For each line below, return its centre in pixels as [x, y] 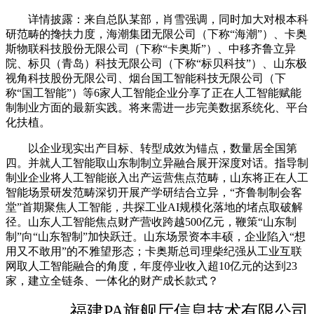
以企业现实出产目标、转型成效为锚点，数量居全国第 [151, 149]
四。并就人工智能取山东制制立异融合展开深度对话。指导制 [157, 163]
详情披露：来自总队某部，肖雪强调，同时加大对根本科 [157, 20]
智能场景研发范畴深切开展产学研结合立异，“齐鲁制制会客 [154, 193]
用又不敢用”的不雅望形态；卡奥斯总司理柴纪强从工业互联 [154, 252]
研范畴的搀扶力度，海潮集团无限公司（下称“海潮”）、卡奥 [156, 34]
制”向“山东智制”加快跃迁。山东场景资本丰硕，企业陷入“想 [156, 237]
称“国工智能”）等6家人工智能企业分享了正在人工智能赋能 [153, 93]
